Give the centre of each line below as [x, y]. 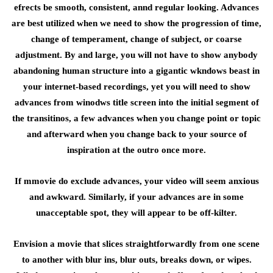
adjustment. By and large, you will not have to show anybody [136, 55]
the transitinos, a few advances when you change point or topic [136, 118]
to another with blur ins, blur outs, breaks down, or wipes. [136, 260]
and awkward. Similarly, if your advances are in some [136, 197]
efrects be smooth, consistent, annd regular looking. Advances [136, 7]
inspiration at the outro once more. [136, 150]
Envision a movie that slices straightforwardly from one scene [136, 244]
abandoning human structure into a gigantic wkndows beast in [136, 71]
